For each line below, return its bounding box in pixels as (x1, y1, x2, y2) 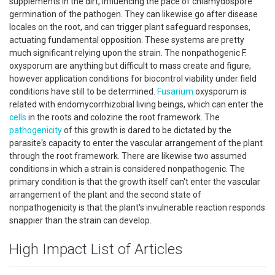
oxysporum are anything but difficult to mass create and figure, (9, 61, 251, 71)
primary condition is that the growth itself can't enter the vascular (9, 177, 260, 187)
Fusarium (157, 87, 193, 96)
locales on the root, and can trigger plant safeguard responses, (9, 22, 250, 32)
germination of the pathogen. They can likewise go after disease (9, 9, 258, 19)
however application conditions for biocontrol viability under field (9, 74, 257, 83)
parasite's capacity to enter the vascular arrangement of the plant (9, 138, 263, 148)
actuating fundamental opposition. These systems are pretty (9, 35, 244, 45)
